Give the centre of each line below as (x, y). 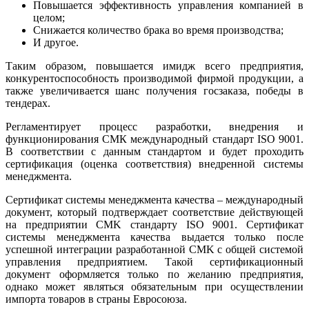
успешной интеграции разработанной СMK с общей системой (154, 249)
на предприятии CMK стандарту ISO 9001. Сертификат (154, 224)
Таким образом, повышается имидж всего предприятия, (154, 66)
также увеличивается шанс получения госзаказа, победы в (154, 90)
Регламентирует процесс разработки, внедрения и (154, 126)
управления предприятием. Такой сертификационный (154, 261)
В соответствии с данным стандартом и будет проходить (154, 151)
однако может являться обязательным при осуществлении (154, 286)
